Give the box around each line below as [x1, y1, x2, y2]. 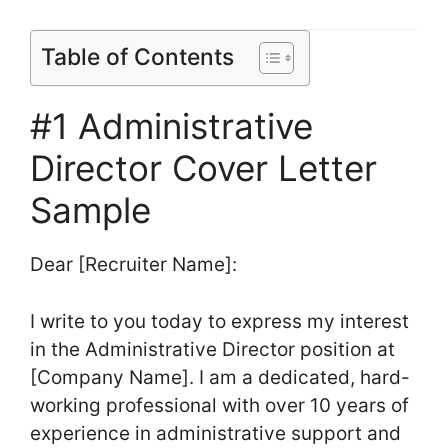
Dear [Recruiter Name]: [30, 253, 237, 277]
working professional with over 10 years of [30, 393, 409, 417]
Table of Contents [41, 43, 234, 72]
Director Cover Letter [30, 147, 377, 190]
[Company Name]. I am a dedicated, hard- [30, 365, 410, 389]
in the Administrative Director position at [30, 337, 395, 361]
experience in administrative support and [30, 421, 401, 445]
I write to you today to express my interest [30, 309, 409, 333]
